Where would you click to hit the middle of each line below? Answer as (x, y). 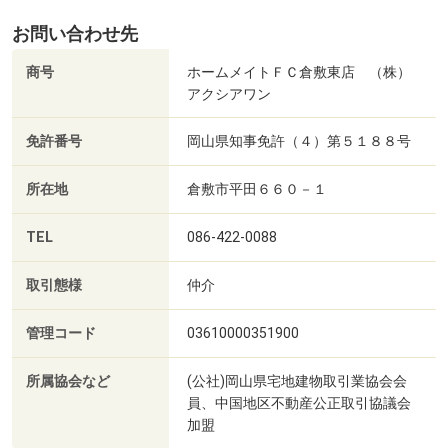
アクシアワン (229, 94)
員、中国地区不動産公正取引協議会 (299, 403)
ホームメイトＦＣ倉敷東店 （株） (299, 72)
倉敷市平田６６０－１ (257, 189)
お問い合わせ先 (75, 34)
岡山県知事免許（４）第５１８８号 (299, 141)
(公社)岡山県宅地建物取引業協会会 (297, 381)
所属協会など (68, 382)
